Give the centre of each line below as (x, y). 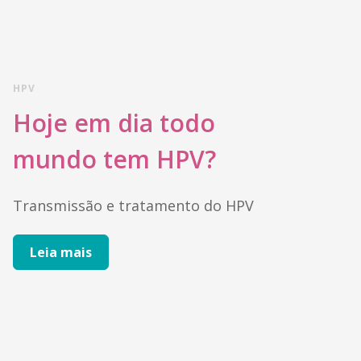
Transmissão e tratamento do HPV (133, 205)
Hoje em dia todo (114, 123)
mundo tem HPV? (114, 159)
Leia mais (61, 252)
